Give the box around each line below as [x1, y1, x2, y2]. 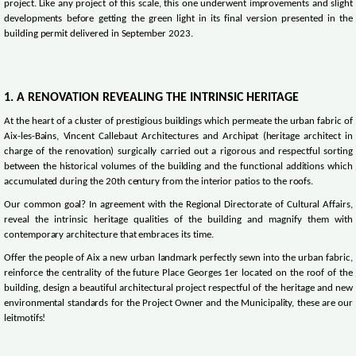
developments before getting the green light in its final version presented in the [4, 14, 354, 25]
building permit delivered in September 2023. [4, 29, 193, 40]
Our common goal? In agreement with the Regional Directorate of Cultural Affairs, [4, 200, 354, 211]
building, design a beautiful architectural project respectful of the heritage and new [4, 284, 354, 294]
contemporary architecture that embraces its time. [4, 230, 214, 241]
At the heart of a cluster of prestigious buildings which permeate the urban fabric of [4, 117, 354, 127]
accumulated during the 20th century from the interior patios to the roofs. [4, 177, 314, 188]
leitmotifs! [4, 314, 46, 324]
